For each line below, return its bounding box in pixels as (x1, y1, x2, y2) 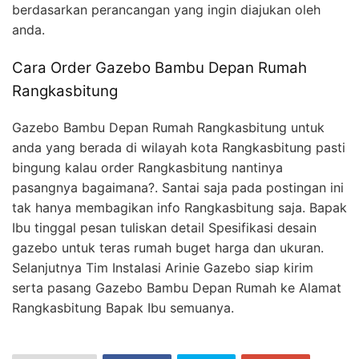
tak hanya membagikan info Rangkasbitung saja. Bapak (12, 200, 347, 216)
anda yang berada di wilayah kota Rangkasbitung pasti (12, 139, 345, 156)
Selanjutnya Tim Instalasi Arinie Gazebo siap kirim (12, 260, 313, 276)
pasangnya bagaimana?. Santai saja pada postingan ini (12, 179, 344, 196)
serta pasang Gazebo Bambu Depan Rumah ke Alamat (12, 280, 341, 296)
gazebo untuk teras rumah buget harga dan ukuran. (12, 240, 324, 256)
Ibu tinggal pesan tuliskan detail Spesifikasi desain (12, 220, 317, 236)
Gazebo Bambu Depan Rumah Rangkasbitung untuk (12, 119, 325, 136)
